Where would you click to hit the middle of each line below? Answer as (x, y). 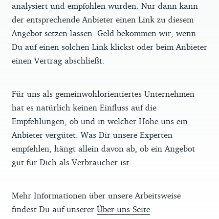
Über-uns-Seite (123, 209)
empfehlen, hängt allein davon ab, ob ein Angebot (103, 148)
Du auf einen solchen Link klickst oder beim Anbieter (109, 46)
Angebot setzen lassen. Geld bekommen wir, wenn (104, 33)
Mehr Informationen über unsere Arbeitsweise (96, 195)
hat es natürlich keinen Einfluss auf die (84, 107)
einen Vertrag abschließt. (58, 60)
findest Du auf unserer (54, 209)
